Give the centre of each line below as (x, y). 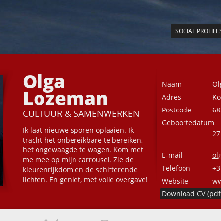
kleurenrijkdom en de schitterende (80, 169)
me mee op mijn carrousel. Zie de (78, 160)
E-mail (172, 155)
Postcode (177, 110)
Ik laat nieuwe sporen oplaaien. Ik (78, 130)
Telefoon (176, 168)
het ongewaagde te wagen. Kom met (83, 150)
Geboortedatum (188, 123)
